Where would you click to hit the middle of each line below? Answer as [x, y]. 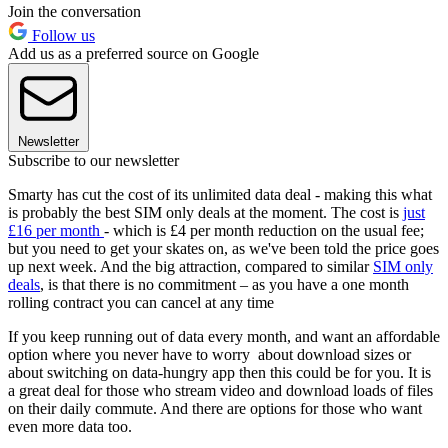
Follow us [61, 36]
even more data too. [70, 427]
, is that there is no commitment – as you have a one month [224, 285]
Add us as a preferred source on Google [133, 54]
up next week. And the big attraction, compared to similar [190, 267]
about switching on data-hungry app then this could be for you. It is [219, 373]
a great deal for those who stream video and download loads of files [220, 391]
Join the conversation [74, 12]
